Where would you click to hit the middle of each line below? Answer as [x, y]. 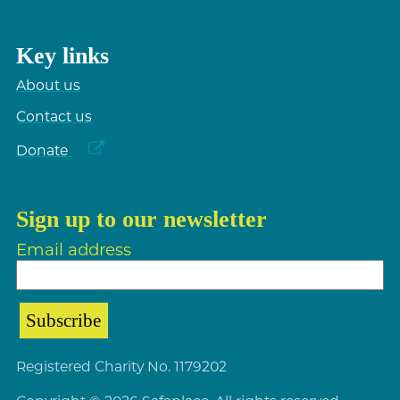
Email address [74, 249]
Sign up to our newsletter [142, 219]
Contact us [54, 116]
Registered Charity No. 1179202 [122, 367]
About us [49, 86]
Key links [63, 55]
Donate [42, 151]
